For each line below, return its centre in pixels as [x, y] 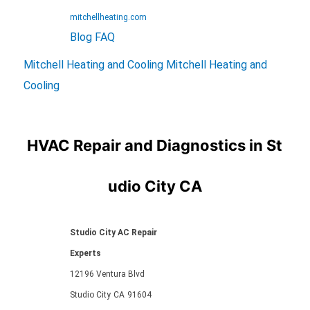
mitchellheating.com [108, 17]
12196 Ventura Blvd [107, 274]
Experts [85, 253]
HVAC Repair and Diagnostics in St [155, 145]
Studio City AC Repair [113, 232]
